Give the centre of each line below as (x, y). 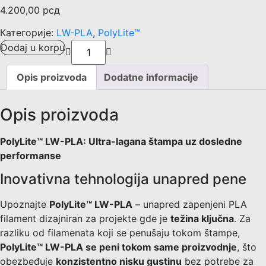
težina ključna (202, 219)
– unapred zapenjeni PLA (190, 205)
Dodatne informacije (151, 77)
